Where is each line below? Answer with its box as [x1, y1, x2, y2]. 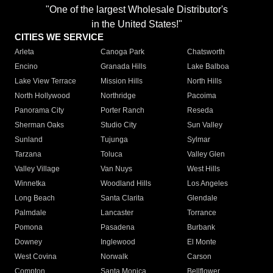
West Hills [186, 165, 220, 174]
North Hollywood [15, 91, 70, 101]
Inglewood [101, 238, 136, 247]
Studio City [101, 121, 137, 130]
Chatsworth [186, 48, 225, 57]
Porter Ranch [101, 106, 145, 115]
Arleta [15, 48, 34, 57]
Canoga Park [101, 48, 145, 57]
